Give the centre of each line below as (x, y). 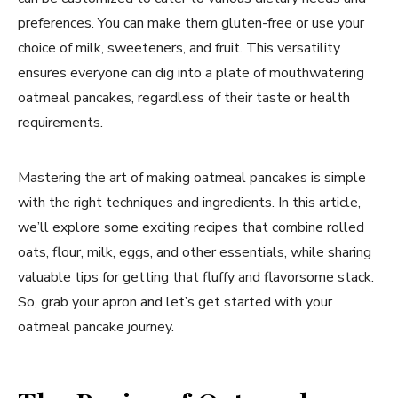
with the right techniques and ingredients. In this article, (189, 202)
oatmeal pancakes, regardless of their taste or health (184, 97)
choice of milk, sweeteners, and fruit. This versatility (179, 48)
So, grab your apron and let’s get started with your (175, 302)
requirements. (60, 122)
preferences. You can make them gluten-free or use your (191, 23)
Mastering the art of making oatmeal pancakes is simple (192, 177)
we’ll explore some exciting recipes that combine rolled (191, 227)
